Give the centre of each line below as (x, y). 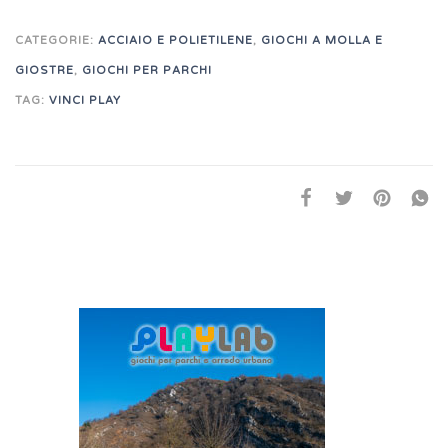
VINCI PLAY (85, 101)
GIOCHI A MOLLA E (322, 41)
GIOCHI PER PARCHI (147, 71)
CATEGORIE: (56, 41)
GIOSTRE (44, 71)
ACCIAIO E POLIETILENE (175, 41)
